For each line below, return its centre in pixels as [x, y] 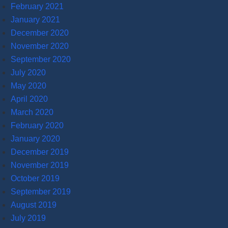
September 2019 [41, 191]
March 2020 [32, 112]
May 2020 [28, 85]
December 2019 [40, 152]
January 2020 [35, 138]
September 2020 [41, 59]
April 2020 [29, 99]
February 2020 [37, 125]
